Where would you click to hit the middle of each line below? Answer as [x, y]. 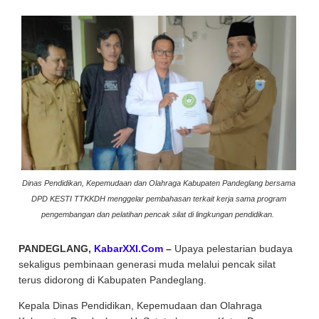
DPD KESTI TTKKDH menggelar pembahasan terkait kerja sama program [159, 198]
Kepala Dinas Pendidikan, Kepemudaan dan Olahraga [141, 305]
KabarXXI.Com [129, 249]
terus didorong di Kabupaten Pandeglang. [114, 280]
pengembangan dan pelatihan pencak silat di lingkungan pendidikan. [159, 214]
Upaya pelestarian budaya [232, 249]
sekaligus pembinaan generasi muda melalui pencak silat [147, 265]
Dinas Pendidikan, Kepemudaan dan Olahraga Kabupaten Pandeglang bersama [159, 183]
